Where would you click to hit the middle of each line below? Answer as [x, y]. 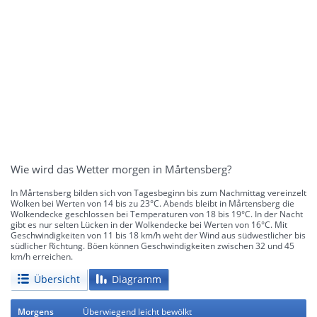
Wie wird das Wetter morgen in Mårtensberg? [121, 169]
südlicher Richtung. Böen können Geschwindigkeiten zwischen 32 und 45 [152, 246]
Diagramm [137, 279]
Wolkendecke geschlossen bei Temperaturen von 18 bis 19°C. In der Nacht [157, 214]
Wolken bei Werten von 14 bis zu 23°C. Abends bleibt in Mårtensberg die [152, 203]
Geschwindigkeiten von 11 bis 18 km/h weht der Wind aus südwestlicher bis [158, 235]
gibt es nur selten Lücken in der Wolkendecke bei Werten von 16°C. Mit [149, 224]
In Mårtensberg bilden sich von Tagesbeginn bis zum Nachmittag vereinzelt [158, 192]
